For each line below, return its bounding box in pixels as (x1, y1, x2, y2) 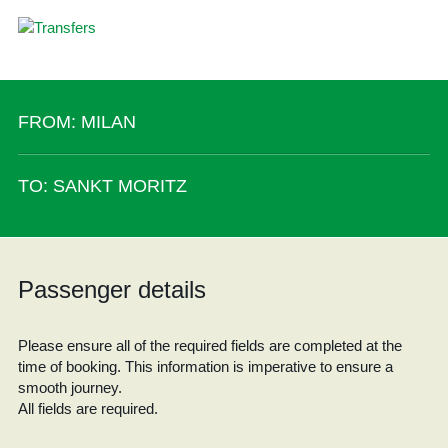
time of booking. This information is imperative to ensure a (17, 358, 393, 375)
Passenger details (17, 276, 206, 303)
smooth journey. (17, 379, 122, 396)
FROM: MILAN (17, 112, 136, 132)
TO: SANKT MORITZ (17, 176, 187, 196)
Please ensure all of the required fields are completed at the (17, 337, 402, 354)
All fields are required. (17, 400, 158, 417)
